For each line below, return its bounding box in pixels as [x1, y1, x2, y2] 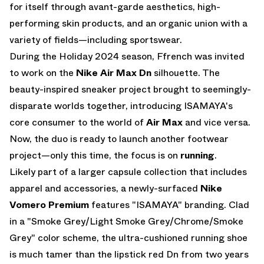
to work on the [9, 65, 76, 80]
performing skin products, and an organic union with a [9, 16, 247, 30]
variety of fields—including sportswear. [9, 32, 182, 47]
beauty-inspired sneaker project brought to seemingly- [9, 82, 251, 96]
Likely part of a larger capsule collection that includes [9, 164, 247, 179]
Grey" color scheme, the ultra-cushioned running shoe [9, 230, 247, 245]
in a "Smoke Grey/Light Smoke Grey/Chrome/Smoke [9, 214, 243, 228]
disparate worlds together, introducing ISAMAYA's [9, 98, 233, 113]
